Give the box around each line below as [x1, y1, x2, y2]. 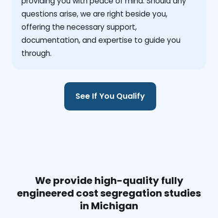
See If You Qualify [75, 91, 145, 102]
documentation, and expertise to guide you [21, 35, 181, 45]
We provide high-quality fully [35, 173, 183, 187]
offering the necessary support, [21, 21, 137, 32]
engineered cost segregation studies [17, 186, 201, 200]
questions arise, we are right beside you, [21, 8, 167, 19]
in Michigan [80, 199, 138, 213]
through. [21, 48, 52, 58]
